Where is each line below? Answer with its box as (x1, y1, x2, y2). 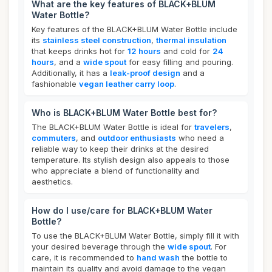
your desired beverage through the (32, 242, 168, 251)
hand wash (137, 253, 180, 262)
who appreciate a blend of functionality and (32, 166, 199, 175)
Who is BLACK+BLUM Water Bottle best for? (32, 107, 217, 118)
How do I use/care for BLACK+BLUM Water (32, 205, 212, 216)
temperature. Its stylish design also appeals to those (32, 155, 229, 165)
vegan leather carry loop (79, 79, 174, 89)
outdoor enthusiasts (98, 133, 176, 143)
